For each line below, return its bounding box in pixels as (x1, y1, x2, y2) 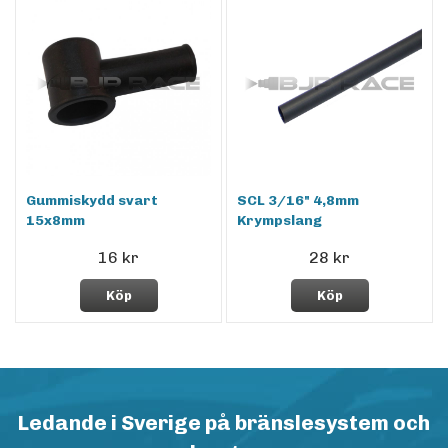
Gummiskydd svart (26, 192, 158, 210)
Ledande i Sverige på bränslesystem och (18, 410, 430, 436)
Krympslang (237, 212, 322, 230)
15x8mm (26, 212, 85, 230)
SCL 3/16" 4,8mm (237, 192, 359, 210)
